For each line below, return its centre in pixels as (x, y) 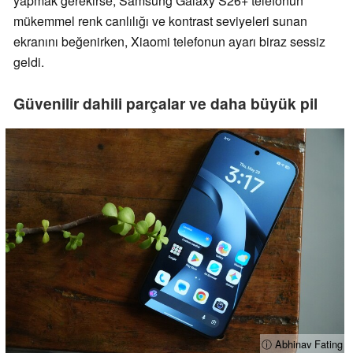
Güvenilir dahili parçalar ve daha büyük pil (165, 103)
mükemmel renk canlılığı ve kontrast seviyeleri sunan (160, 20)
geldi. (29, 61)
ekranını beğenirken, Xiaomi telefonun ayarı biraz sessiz (169, 41)
